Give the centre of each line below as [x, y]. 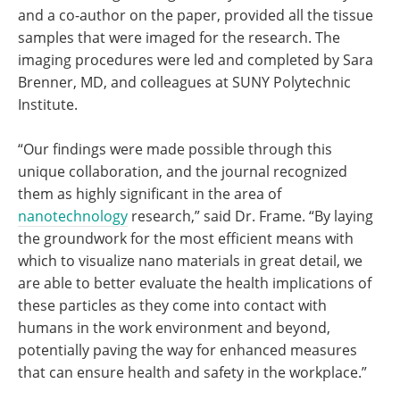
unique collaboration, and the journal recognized [183, 171]
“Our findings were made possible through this [175, 149]
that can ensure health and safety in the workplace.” [192, 372]
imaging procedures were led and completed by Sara [196, 60]
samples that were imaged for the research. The [179, 37]
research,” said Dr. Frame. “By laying [250, 216]
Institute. [48, 104]
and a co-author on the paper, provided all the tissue [196, 15]
